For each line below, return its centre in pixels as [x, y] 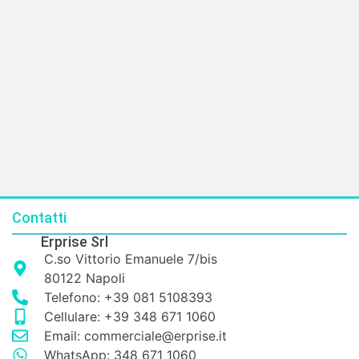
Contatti [39, 218]
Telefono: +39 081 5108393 [128, 298]
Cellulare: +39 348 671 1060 [130, 317]
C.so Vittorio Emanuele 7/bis [131, 259]
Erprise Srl [75, 242]
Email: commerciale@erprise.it [135, 336]
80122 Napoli [85, 278]
